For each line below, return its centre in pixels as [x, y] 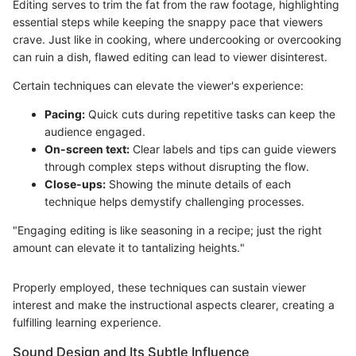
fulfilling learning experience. [87, 322]
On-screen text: [87, 149]
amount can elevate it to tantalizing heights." [129, 247]
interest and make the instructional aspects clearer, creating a [174, 304]
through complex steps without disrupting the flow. [177, 166]
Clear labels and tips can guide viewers [233, 149]
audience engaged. [95, 131]
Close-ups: [75, 184]
